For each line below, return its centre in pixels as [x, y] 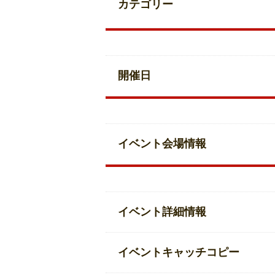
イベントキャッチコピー [179, 252]
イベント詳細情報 [162, 212]
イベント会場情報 [162, 144]
